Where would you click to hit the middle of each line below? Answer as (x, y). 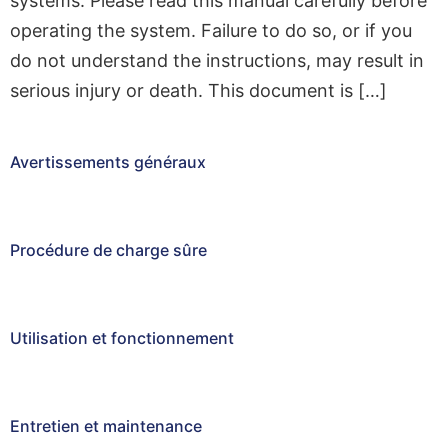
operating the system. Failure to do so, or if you (211, 30)
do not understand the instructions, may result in (217, 60)
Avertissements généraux (108, 162)
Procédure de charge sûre (108, 250)
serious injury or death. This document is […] (198, 90)
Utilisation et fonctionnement (122, 338)
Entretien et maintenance (106, 426)
